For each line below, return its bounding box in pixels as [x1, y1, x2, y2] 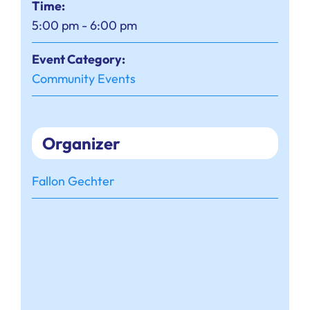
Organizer [42, 133, 120, 154]
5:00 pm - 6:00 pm [31, 17, 137, 34]
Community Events [31, 71, 136, 87]
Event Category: [31, 51, 125, 68]
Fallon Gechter [31, 173, 115, 190]
